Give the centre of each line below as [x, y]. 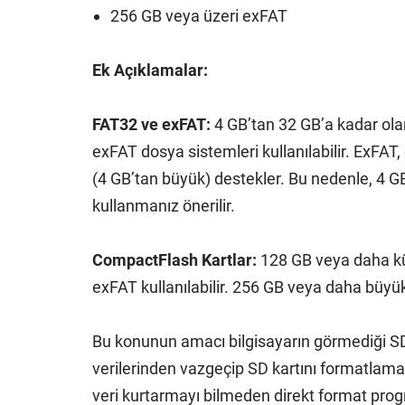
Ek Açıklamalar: [150, 70]
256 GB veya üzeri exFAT [199, 16]
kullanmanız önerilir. [164, 206]
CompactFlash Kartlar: [174, 260]
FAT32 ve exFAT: [151, 124]
